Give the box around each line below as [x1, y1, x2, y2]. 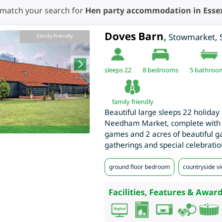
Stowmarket [168, 31, 215, 43]
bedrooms [146, 65, 178, 75]
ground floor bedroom [109, 163, 170, 171]
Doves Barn [104, 29, 164, 44]
